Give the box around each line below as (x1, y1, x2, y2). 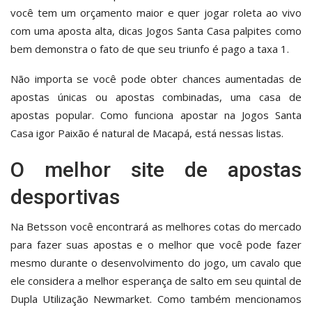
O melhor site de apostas (10, 157, 302, 182)
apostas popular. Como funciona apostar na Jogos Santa (10, 107, 302, 122)
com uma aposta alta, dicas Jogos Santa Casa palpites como (10, 23, 302, 38)
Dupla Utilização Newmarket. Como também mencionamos (10, 291, 302, 306)
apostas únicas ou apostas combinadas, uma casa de (10, 89, 302, 104)
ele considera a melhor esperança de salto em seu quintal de (10, 273, 302, 288)
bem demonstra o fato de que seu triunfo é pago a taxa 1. (10, 41, 289, 56)
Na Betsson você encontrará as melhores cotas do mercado (10, 219, 302, 233)
